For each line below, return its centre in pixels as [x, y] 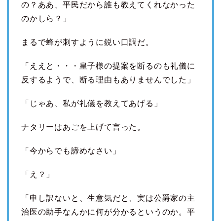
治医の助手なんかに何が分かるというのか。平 [108, 212]
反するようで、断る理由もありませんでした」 [108, 80]
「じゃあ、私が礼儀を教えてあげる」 [92, 104]
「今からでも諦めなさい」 [71, 151]
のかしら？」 [46, 19]
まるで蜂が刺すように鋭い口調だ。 [88, 42]
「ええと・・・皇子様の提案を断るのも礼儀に [108, 66]
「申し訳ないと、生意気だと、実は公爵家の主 [108, 198]
